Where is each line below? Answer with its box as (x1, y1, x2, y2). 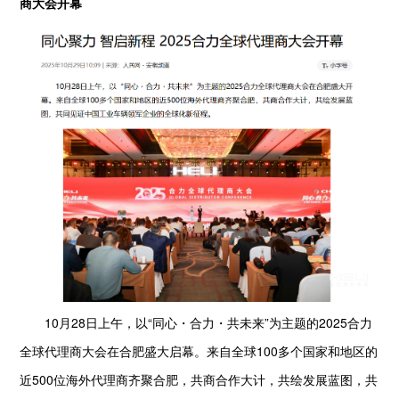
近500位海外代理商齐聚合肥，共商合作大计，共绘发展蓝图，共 (20, 370, 379, 388)
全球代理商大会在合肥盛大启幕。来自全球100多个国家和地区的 (20, 341, 379, 360)
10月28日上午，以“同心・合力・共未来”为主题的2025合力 (20, 313, 373, 331)
